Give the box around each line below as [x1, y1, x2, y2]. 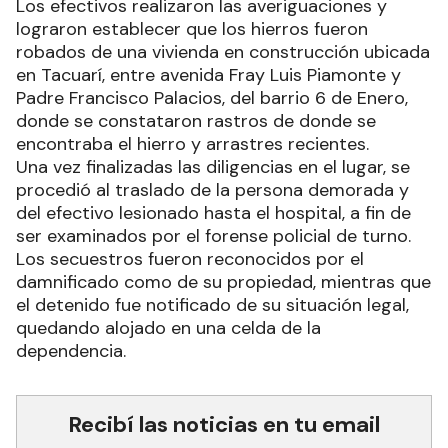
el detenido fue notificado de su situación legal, [16, 293, 409, 318]
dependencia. [16, 339, 126, 364]
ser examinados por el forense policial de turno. [16, 224, 411, 249]
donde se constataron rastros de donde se [16, 109, 376, 134]
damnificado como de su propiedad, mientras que [16, 270, 431, 295]
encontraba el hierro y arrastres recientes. [16, 132, 369, 157]
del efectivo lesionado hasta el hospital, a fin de [16, 201, 411, 226]
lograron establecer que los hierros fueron [16, 17, 368, 42]
